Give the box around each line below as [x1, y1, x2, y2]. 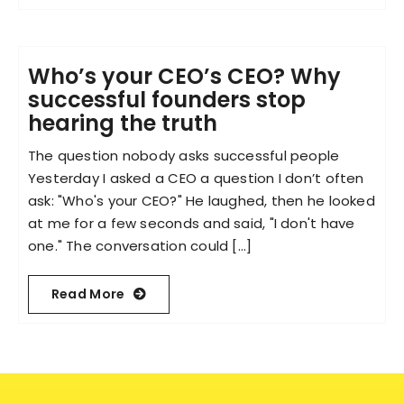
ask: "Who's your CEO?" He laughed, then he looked [27, 190, 375, 210]
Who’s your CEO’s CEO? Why [27, 60, 341, 91]
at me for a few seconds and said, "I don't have [27, 213, 355, 233]
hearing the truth [27, 107, 217, 138]
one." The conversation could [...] [27, 235, 252, 255]
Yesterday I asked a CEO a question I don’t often [27, 168, 364, 188]
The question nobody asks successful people [27, 145, 340, 165]
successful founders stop [27, 84, 306, 115]
